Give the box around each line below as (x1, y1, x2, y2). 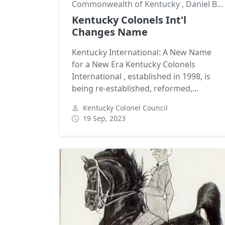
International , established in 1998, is (72, 70, 210, 82)
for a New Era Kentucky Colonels (72, 58, 195, 70)
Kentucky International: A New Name (72, 46, 211, 58)
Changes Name (72, 25, 148, 39)
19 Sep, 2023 (83, 113, 126, 123)
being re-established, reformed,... (72, 82, 198, 94)
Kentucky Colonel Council (83, 102, 168, 113)
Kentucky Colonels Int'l (72, 13, 186, 27)
